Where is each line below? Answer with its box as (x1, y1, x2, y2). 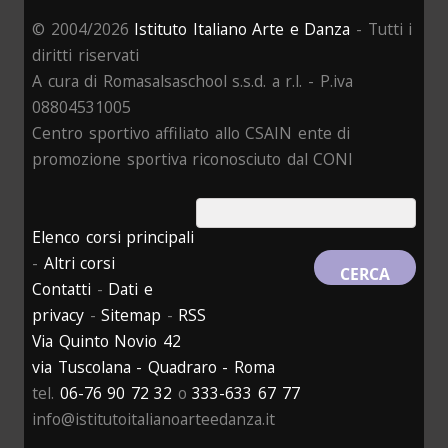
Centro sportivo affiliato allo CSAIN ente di (32, 122, 351, 145)
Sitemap (101, 304, 162, 327)
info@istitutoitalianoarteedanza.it (32, 408, 275, 431)
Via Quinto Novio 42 (32, 330, 181, 353)
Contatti (32, 278, 91, 301)
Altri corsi (43, 252, 116, 275)
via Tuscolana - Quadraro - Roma (32, 356, 275, 379)
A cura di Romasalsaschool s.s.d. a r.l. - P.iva (32, 70, 353, 93)
